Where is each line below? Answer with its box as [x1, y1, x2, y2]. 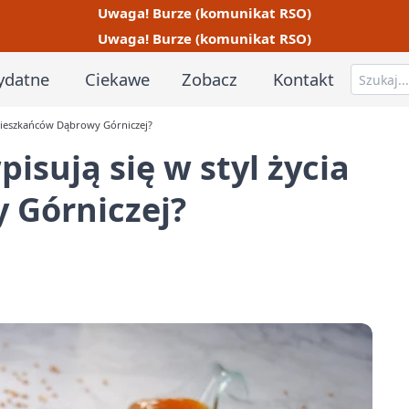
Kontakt [273, 67, 335, 90]
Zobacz [182, 67, 238, 90]
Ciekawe [84, 67, 150, 90]
